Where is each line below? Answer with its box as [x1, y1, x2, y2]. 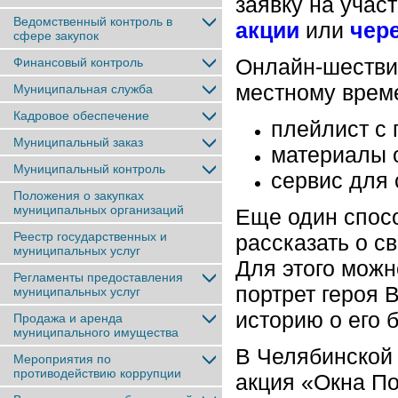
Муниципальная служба [13, 82, 153, 96]
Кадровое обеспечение [13, 108, 149, 123]
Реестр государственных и [13, 229, 167, 243]
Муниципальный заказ [13, 135, 143, 149]
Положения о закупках [13, 188, 144, 203]
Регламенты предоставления [13, 270, 183, 284]
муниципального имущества [13, 325, 179, 339]
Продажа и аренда [13, 311, 123, 325]
